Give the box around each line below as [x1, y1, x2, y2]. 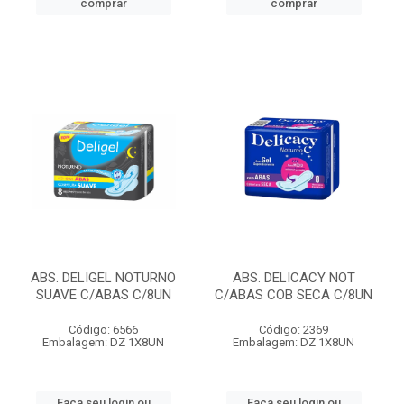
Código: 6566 [69, 323, 138, 336]
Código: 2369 [259, 323, 328, 336]
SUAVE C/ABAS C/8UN [35, 287, 171, 303]
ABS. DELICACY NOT [232, 270, 355, 286]
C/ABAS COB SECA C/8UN [215, 287, 372, 303]
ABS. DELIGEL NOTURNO [31, 270, 176, 286]
